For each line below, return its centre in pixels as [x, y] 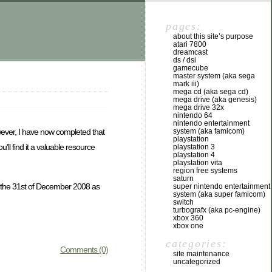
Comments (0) [84, 249]
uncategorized [197, 262]
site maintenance [201, 254]
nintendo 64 [193, 115]
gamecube [191, 68]
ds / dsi [185, 60]
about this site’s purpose [213, 36]
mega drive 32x [199, 107]
